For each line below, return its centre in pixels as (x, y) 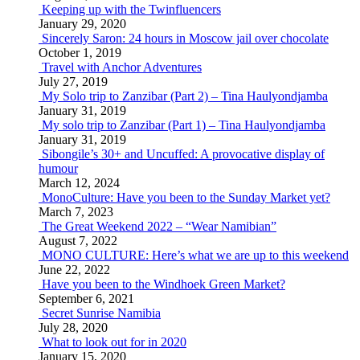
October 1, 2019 (80, 53)
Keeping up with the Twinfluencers (131, 9)
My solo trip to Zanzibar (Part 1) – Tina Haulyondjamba (184, 125)
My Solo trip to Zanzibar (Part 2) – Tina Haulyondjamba (185, 96)
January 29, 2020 (82, 24)
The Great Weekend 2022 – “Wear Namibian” (159, 226)
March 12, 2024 (79, 183)
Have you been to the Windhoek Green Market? (164, 284)
